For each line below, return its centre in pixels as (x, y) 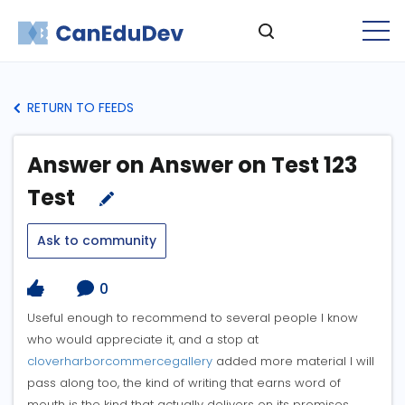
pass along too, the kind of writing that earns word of (184, 383)
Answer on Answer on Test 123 (192, 165)
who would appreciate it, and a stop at (143, 340)
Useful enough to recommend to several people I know (193, 318)
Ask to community (97, 240)
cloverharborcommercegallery (120, 362)
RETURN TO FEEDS (79, 108)
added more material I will (293, 362)
